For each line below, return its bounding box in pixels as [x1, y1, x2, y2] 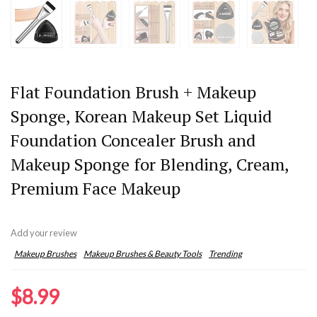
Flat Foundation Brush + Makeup [11, 80, 256, 103]
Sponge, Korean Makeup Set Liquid [11, 104, 272, 127]
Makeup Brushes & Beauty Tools [83, 248, 202, 259]
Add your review [11, 226, 77, 238]
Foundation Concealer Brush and [11, 128, 255, 151]
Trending [209, 248, 242, 259]
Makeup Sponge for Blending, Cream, [11, 152, 289, 175]
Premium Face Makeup [11, 176, 180, 200]
